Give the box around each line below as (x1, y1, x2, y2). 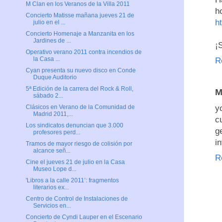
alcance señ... (33, 147, 70, 155)
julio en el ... (33, 19, 65, 26)
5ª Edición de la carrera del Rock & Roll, (25, 85, 133, 93)
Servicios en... (33, 202, 71, 210)
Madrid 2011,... (33, 111, 73, 118)
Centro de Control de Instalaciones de (25, 195, 128, 203)
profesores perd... (33, 129, 80, 136)
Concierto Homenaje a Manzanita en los (25, 30, 134, 38)
